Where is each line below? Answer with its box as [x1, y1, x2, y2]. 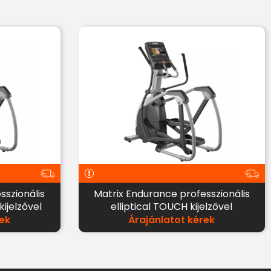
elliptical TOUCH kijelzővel [111, 200, 233, 214]
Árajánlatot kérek [128, 213, 215, 227]
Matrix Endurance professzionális [93, 187, 250, 201]
